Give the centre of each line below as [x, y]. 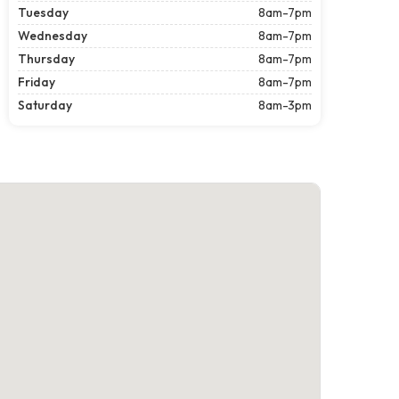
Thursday [46, 58]
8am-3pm [285, 105]
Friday [37, 81]
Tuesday [43, 12]
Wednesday [53, 35]
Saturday [45, 105]
